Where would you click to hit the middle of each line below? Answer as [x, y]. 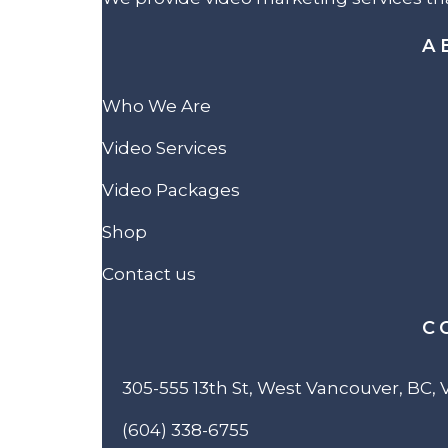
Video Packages [171, 189]
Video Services [164, 147]
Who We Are [156, 105]
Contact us [149, 273]
